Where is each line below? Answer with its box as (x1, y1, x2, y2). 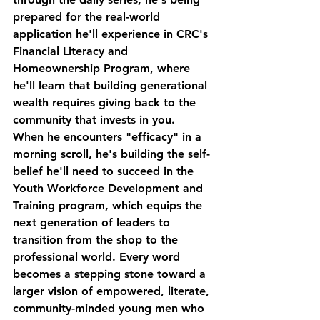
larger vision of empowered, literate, (13, 284, 213, 298)
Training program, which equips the (13, 198, 206, 212)
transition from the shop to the (13, 232, 181, 246)
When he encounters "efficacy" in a (13, 129, 205, 144)
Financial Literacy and (13, 44, 131, 58)
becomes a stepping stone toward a (13, 266, 209, 281)
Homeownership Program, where (13, 61, 194, 75)
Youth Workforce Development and (13, 181, 206, 195)
